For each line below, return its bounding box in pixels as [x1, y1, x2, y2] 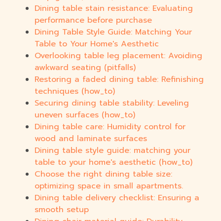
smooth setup [35, 204, 89, 216]
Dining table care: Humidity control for [35, 121, 185, 133]
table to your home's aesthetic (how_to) [35, 156, 192, 169]
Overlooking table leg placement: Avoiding [35, 50, 202, 62]
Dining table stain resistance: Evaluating [35, 2, 193, 15]
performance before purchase [35, 14, 152, 27]
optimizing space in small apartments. [35, 180, 183, 192]
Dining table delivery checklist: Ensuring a [35, 192, 199, 204]
